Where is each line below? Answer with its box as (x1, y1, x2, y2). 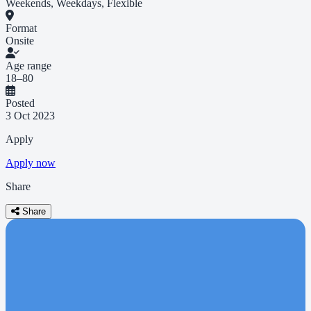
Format (6, 22, 37, 34)
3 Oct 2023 (6, 109, 55, 121)
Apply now (6, 156, 56, 169)
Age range (6, 59, 51, 72)
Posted (6, 96, 35, 109)
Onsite (6, 34, 34, 47)
